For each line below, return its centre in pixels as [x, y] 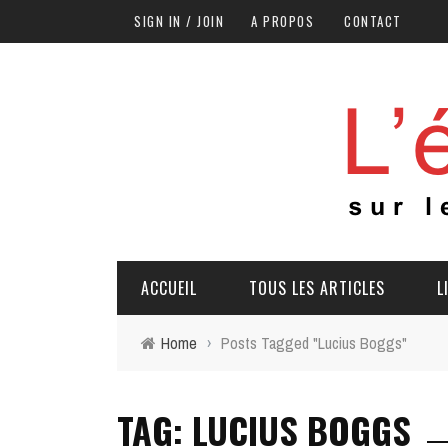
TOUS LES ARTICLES [317, 288]
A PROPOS [282, 21]
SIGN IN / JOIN [179, 21]
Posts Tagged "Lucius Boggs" [314, 343]
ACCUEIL [169, 288]
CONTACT [373, 21]
